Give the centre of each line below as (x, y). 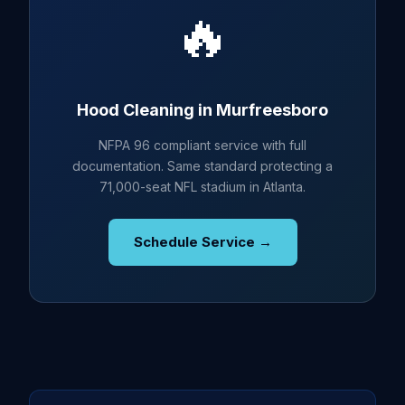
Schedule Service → (202, 242)
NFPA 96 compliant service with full (202, 145)
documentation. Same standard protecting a (202, 166)
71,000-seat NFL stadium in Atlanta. (202, 187)
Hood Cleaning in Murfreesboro (202, 110)
